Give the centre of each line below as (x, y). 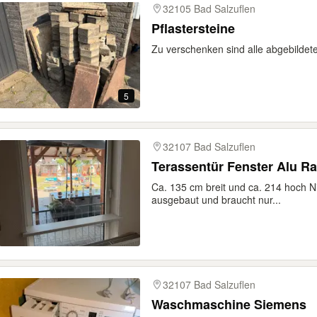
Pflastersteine (193, 28)
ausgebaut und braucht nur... (216, 200)
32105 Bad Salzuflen (209, 8)
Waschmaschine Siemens (229, 304)
